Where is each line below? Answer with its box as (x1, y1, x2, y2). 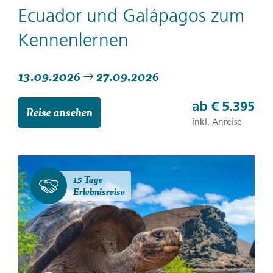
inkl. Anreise (192, 116, 242, 128)
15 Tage (73, 172, 103, 187)
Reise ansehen (26, 104, 93, 121)
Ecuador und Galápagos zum (18, 5, 244, 27)
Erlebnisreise (73, 185, 125, 199)
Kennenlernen (18, 29, 129, 52)
